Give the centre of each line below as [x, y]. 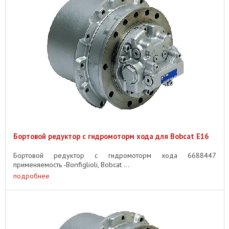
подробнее [31, 176]
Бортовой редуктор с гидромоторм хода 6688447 [115, 155]
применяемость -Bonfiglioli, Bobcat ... [71, 164]
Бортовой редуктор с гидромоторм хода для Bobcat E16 [111, 136]
